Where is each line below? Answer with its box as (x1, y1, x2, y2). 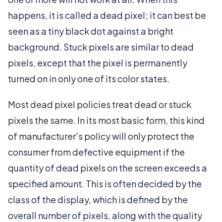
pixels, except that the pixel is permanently (8, 56, 187, 68)
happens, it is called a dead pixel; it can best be (8, 9, 206, 21)
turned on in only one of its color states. (8, 72, 169, 84)
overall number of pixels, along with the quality (8, 209, 202, 221)
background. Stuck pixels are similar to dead (8, 41, 194, 53)
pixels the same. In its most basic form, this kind (8, 114, 205, 126)
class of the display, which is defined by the (8, 193, 188, 205)
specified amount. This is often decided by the (8, 177, 202, 189)
